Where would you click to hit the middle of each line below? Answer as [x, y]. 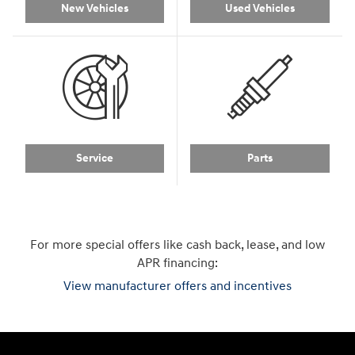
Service [95, 158]
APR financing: [177, 264]
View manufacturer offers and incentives [177, 287]
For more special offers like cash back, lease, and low [177, 246]
